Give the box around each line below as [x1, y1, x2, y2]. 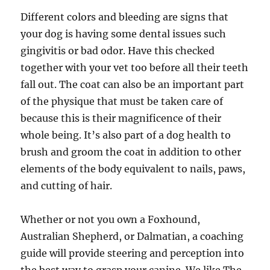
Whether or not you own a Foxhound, [20, 213, 201, 225]
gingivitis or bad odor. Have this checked [20, 45, 215, 57]
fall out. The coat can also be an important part [20, 78, 245, 90]
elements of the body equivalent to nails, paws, [20, 163, 246, 175]
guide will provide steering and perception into [20, 247, 245, 259]
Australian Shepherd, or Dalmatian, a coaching [20, 230, 244, 242]
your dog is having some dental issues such [20, 28, 227, 40]
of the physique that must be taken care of [20, 95, 224, 107]
